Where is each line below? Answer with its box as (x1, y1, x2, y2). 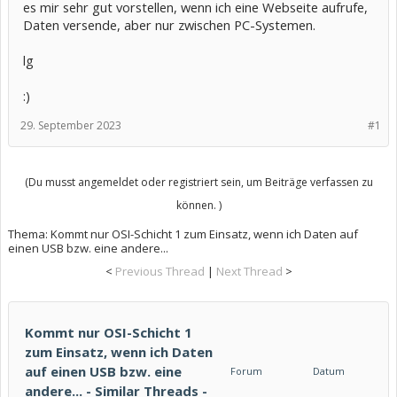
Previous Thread (114, 263, 205, 279)
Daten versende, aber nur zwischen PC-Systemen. (23, 16, 315, 34)
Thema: (8, 226, 51, 242)
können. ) (175, 198, 222, 213)
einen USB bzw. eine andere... (8, 240, 168, 256)
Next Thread (215, 263, 283, 279)
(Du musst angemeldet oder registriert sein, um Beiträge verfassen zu (24, 175, 373, 190)
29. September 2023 (20, 118, 121, 133)
